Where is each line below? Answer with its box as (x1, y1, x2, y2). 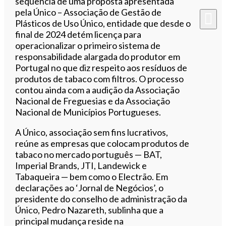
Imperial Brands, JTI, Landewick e (15, 159, 147, 171)
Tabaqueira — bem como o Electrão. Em (15, 171, 168, 182)
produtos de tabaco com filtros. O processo (15, 73, 184, 84)
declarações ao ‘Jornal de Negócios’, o (15, 182, 164, 193)
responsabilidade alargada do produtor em (15, 50, 181, 62)
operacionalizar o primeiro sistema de (15, 39, 161, 51)
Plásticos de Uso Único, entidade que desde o (15, 17, 191, 29)
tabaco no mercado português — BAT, (15, 148, 162, 160)
